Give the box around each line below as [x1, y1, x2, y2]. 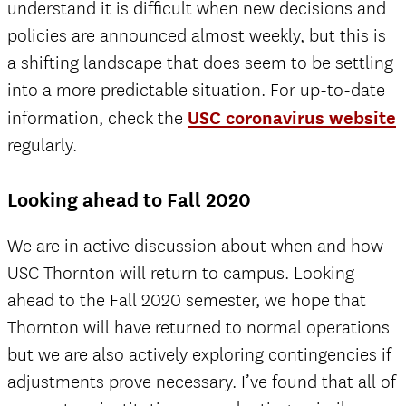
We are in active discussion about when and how [7, 235, 383, 257]
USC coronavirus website [188, 107, 396, 129]
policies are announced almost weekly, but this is [7, 24, 386, 47]
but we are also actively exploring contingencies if [7, 343, 391, 366]
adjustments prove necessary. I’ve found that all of [7, 371, 396, 393]
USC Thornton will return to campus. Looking [7, 262, 354, 285]
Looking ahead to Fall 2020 [7, 187, 251, 211]
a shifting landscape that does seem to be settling [7, 52, 393, 74]
